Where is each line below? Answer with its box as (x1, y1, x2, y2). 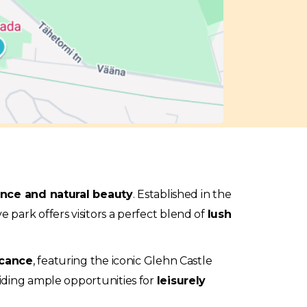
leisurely (156, 274, 206, 287)
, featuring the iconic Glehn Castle (32, 254, 212, 267)
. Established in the (132, 188, 232, 201)
